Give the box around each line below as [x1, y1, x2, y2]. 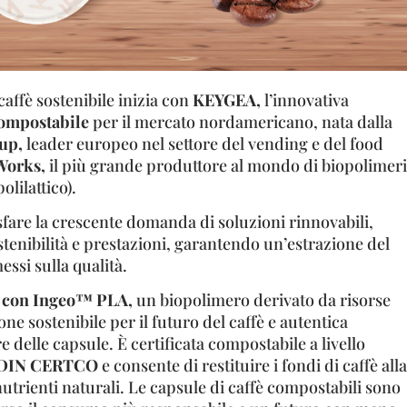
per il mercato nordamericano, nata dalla [88, 110, 392, 133]
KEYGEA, [192, 88, 261, 111]
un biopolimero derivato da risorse [132, 289, 391, 312]
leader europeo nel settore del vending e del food [22, 132, 383, 154]
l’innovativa [260, 88, 349, 111]
